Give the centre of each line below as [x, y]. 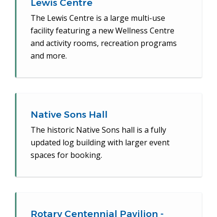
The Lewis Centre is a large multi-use [98, 18]
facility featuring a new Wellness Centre [103, 31]
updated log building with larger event [100, 142]
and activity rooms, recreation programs [104, 43]
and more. [49, 56]
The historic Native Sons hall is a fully [99, 130]
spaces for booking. [67, 155]
